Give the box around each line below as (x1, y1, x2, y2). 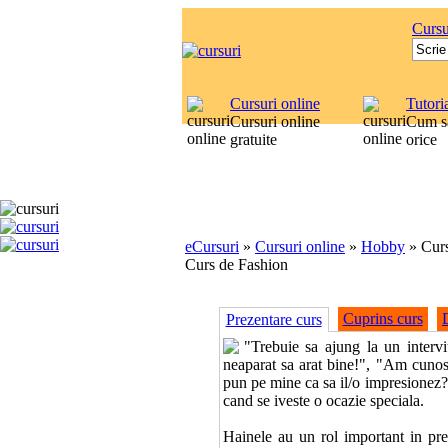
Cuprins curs (342, 310, 423, 327)
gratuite (230, 131, 277, 148)
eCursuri (185, 238, 239, 255)
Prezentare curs (225, 311, 322, 328)
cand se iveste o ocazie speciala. (222, 392, 424, 409)
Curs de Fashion (185, 256, 288, 273)
